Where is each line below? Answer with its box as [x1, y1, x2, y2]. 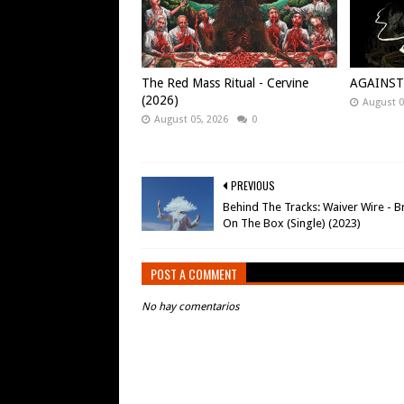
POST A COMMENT [151, 264, 237, 283]
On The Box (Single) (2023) [223, 216, 361, 230]
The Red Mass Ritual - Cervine [142, 76, 308, 90]
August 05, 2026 [154, 114, 228, 125]
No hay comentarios [142, 300, 239, 313]
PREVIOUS [231, 178, 275, 193]
